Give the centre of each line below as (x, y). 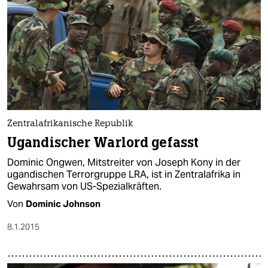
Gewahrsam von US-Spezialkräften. (84, 187)
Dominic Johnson (63, 204)
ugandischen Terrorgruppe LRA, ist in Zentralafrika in (124, 175)
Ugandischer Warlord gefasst (103, 143)
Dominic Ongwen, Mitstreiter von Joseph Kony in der (124, 163)
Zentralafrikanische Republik (70, 124)
